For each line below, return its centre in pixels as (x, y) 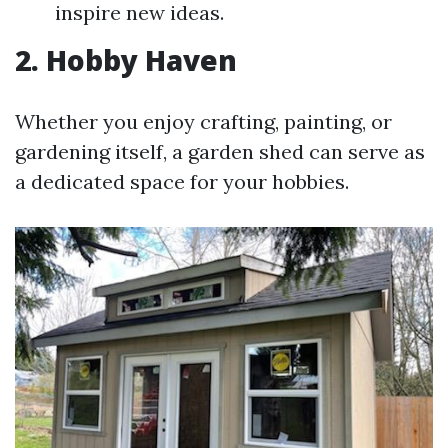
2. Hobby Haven (126, 60)
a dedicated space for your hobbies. (182, 181)
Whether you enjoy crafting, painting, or (203, 121)
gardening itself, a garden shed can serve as (220, 151)
